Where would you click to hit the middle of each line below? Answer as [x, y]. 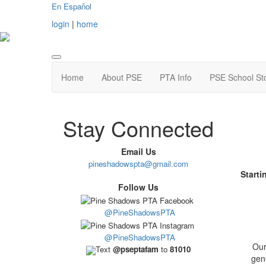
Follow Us [139, 187]
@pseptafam [136, 249]
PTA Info [176, 77]
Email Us [138, 152]
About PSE [122, 77]
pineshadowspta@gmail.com [139, 164]
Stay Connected [139, 128]
